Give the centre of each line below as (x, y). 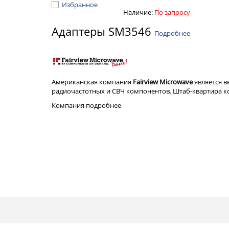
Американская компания (92, 82)
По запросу (172, 12)
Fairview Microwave (163, 82)
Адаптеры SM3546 (103, 31)
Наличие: (139, 12)
